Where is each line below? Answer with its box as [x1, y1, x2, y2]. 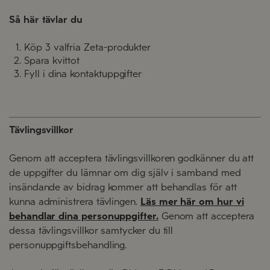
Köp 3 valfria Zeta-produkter [24, 42, 151, 54]
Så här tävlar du [9, 14, 83, 26]
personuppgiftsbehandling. [9, 239, 127, 251]
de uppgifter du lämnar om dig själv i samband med [9, 167, 241, 179]
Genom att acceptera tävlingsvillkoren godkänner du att [9, 152, 254, 165]
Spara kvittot [24, 55, 80, 67]
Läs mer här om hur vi [140, 196, 244, 208]
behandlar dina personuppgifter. [9, 210, 159, 222]
